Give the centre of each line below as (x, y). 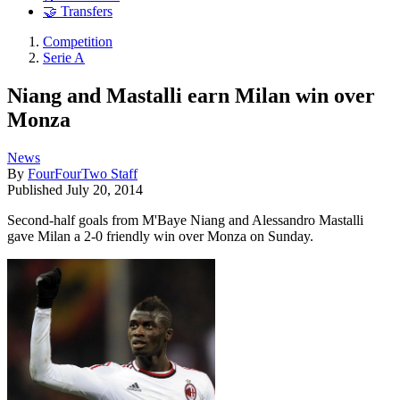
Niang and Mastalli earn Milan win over (191, 95)
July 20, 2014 (104, 189)
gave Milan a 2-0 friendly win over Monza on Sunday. (160, 236)
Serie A (64, 58)
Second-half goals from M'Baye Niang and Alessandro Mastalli (185, 220)
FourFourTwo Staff (83, 173)
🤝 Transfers (78, 12)
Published (37, 189)
